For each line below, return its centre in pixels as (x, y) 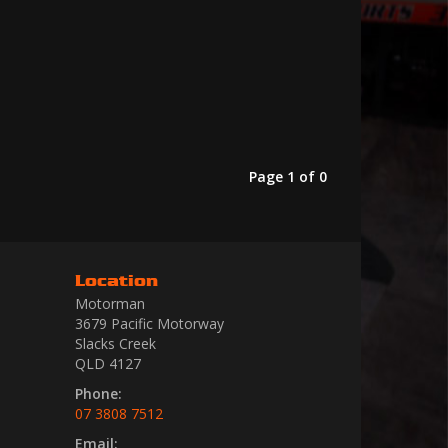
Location (116, 280)
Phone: (98, 393)
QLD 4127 (108, 363)
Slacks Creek (115, 343)
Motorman (110, 303)
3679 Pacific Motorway (149, 323)
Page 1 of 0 (288, 176)
